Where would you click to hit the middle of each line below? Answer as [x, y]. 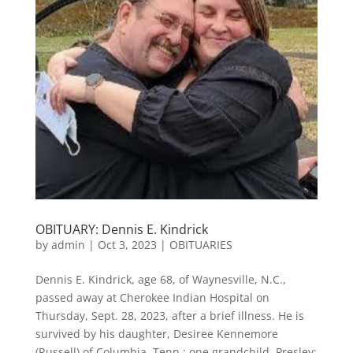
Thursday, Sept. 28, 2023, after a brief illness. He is [169, 315]
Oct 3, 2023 [127, 244]
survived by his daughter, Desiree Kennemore [156, 333]
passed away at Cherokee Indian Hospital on [152, 297]
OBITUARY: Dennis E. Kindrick [121, 229]
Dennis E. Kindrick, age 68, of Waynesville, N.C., [160, 279]
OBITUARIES [201, 244]
